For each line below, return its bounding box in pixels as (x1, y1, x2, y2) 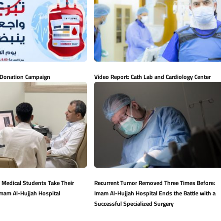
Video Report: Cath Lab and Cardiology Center (94, 71, 211, 83)
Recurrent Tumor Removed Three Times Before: (94, 177, 215, 189)
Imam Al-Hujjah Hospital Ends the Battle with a (94, 187, 216, 199)
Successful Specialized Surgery (94, 198, 174, 210)
